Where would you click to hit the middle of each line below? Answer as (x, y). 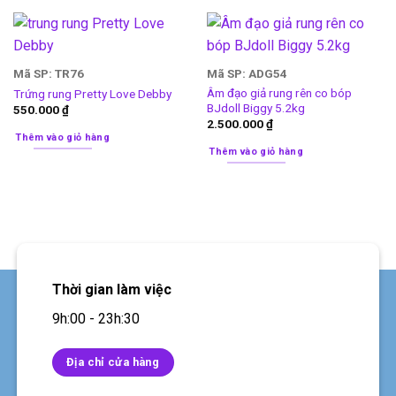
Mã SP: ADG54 (247, 74)
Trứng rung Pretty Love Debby (92, 93)
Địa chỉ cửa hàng (113, 362)
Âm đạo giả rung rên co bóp (279, 93)
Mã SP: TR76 (48, 74)
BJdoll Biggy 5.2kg (255, 108)
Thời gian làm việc (111, 289)
